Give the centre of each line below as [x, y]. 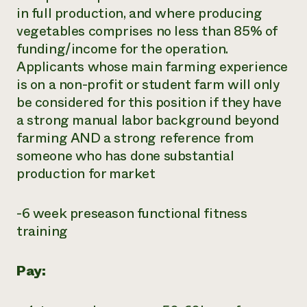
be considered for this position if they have [149, 102]
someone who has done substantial [125, 156]
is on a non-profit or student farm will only [148, 85]
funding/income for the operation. [122, 49]
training [42, 231]
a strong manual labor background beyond [148, 120]
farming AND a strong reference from [136, 138]
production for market [86, 174]
